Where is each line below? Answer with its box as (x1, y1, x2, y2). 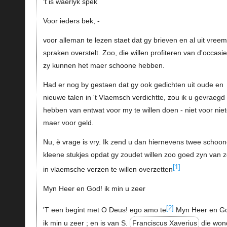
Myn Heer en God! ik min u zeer (43, 184, 145, 193)
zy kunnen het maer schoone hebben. (43, 61, 165, 70)
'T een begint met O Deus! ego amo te (43, 206, 166, 214)
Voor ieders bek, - (43, 17, 100, 25)
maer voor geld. (43, 119, 94, 127)
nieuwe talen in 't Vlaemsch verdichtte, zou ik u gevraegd (43, 93, 225, 102)
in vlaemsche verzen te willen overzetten (43, 165, 173, 174)
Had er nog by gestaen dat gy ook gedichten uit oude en (43, 81, 223, 89)
